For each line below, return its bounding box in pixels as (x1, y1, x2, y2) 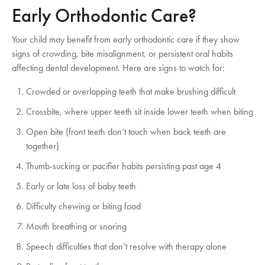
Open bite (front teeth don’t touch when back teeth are (26, 125, 226, 137)
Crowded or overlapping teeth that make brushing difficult (26, 85, 235, 97)
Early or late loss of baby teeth (26, 180, 136, 192)
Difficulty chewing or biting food (26, 200, 141, 212)
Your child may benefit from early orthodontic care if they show (12, 33, 240, 45)
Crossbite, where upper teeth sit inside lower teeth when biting (26, 105, 253, 117)
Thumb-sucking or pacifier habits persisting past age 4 (26, 160, 221, 172)
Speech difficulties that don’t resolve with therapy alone (26, 240, 227, 252)
